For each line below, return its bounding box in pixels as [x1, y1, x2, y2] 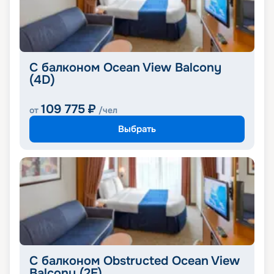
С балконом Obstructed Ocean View [29, 253, 240, 269]
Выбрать [118, 122, 156, 135]
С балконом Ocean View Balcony [29, 60, 221, 76]
